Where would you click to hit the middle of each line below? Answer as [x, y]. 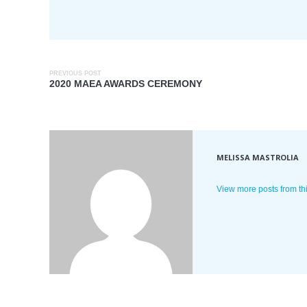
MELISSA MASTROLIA [258, 158]
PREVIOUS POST [75, 74]
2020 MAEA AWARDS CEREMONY [126, 84]
